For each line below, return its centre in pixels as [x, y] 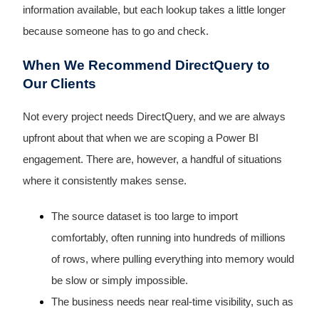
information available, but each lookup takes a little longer [154, 10]
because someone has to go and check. [115, 31]
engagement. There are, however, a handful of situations [152, 160]
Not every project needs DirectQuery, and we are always [154, 117]
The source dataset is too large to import [144, 216]
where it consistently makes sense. [104, 181]
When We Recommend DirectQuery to [146, 66]
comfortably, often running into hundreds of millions [168, 237]
